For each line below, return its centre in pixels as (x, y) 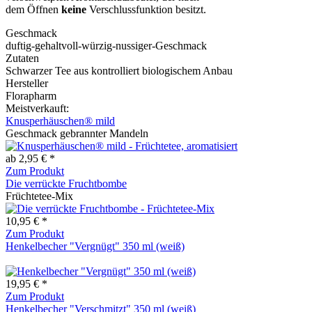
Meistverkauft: (37, 108)
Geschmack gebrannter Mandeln (77, 133)
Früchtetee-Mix (39, 196)
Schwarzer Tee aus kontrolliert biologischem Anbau (119, 70)
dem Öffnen (33, 9)
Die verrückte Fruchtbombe (66, 183)
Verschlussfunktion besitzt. (148, 9)
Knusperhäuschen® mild (60, 120)
